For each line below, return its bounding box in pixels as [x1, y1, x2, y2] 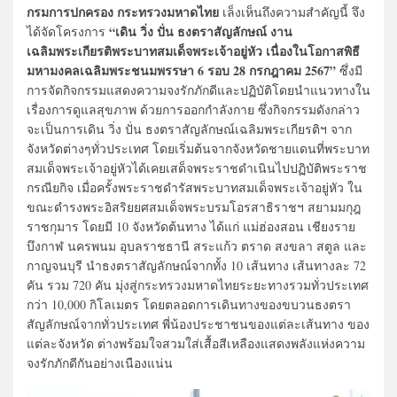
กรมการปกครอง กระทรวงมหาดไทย [27, 2, 219, 21]
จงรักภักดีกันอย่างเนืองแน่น [27, 354, 173, 371]
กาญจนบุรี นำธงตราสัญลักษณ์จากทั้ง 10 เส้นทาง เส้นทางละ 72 [27, 256, 366, 274]
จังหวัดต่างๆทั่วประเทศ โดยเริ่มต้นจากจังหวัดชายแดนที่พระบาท [27, 139, 370, 157]
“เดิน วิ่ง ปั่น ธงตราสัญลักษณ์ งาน [105, 21, 292, 41]
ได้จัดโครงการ [27, 22, 105, 40]
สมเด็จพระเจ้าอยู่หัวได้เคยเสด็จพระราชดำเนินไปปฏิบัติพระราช [27, 159, 367, 176]
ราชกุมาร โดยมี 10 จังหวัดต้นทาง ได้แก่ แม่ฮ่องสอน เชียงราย [27, 217, 355, 235]
